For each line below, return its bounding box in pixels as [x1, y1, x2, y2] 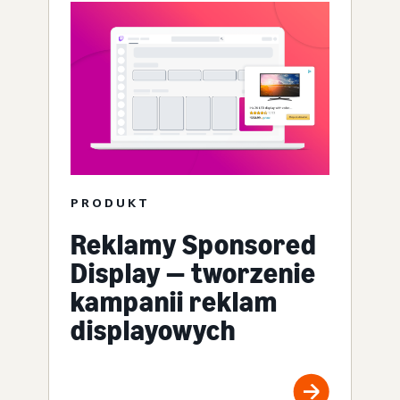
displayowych [71, 312, 236, 347]
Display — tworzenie [71, 255, 316, 290]
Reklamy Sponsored [71, 227, 317, 262]
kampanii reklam [71, 284, 278, 319]
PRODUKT [71, 194, 150, 210]
